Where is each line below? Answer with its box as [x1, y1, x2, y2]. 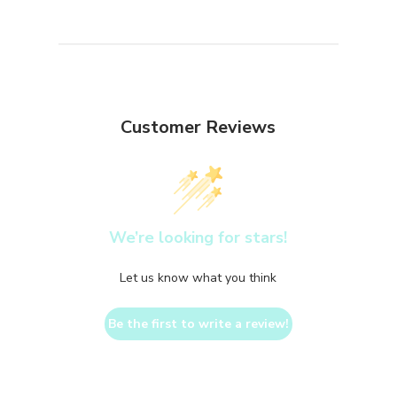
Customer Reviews [121, 115, 276, 139]
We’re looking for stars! [109, 227, 288, 248]
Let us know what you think [120, 269, 277, 286]
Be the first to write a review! [107, 315, 289, 332]
